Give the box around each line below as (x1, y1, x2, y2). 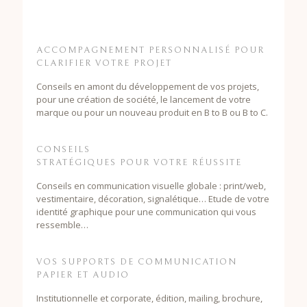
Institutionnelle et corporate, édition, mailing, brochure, (36, 291, 262, 304)
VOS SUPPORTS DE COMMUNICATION (36, 256, 237, 267)
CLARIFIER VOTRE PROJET (36, 58, 172, 69)
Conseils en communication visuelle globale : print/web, (36, 179, 266, 192)
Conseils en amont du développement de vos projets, (36, 79, 259, 93)
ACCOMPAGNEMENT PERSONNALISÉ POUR (36, 45, 265, 56)
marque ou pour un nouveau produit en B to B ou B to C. (36, 106, 268, 119)
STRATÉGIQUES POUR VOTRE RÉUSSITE (36, 157, 242, 168)
